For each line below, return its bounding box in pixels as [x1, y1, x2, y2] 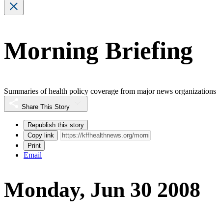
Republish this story [27, 121, 84, 129]
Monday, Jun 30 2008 [4, 178, 200, 202]
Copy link [27, 131, 54, 139]
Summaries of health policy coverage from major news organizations [4, 86, 216, 95]
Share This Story [22, 103, 70, 110]
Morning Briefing [4, 37, 193, 65]
